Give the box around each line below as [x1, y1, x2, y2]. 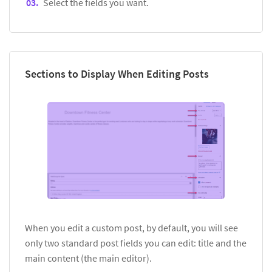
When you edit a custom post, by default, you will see [25, 221, 238, 234]
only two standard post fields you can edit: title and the [25, 236, 246, 249]
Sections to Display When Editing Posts [25, 67, 209, 81]
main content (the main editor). [25, 251, 154, 264]
